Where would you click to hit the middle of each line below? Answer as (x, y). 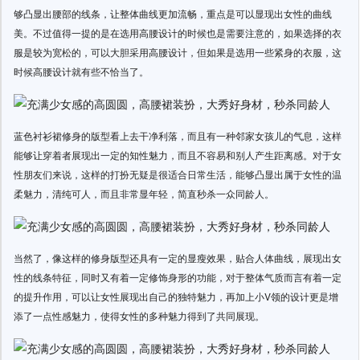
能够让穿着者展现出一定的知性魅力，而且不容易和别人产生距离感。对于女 (178, 155)
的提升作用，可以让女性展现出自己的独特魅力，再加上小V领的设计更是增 (176, 296)
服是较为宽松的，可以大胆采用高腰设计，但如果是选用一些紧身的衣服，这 (178, 52)
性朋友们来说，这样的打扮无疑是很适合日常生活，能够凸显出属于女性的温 (178, 174)
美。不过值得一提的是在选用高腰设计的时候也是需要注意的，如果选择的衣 (178, 33)
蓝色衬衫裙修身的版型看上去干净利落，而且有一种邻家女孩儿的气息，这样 (178, 135)
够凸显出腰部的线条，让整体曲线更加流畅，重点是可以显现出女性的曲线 (173, 13)
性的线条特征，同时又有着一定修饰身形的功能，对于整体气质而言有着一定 (178, 277)
